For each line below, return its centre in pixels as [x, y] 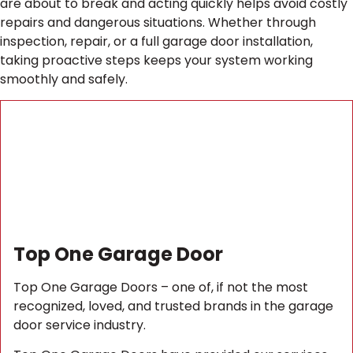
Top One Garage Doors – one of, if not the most [161, 288]
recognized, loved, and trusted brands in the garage [173, 307]
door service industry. [80, 325]
